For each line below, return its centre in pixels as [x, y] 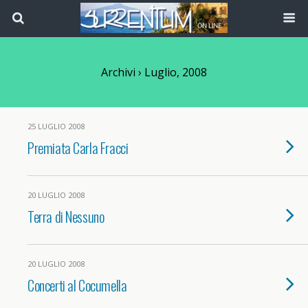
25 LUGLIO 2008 [56, 126]
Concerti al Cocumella [77, 285]
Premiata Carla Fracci [78, 147]
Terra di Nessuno [66, 216]
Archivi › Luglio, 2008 [154, 72]
